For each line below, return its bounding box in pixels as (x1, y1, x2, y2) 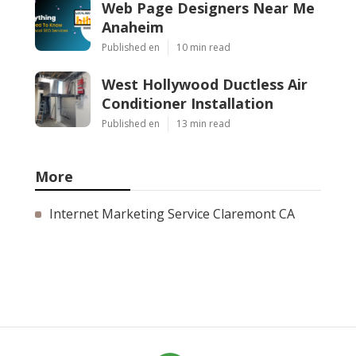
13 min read (176, 116, 230, 130)
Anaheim (102, 17, 164, 37)
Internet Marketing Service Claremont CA (49, 204, 295, 222)
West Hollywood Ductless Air (102, 74, 308, 94)
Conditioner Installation (102, 93, 273, 113)
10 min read (176, 40, 230, 54)
